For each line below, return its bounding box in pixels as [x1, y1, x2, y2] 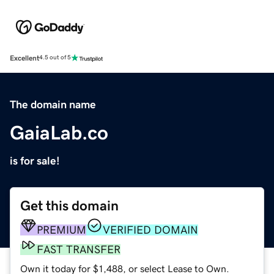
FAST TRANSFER [37, 243, 120, 255]
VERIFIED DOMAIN [103, 224, 198, 235]
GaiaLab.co [10, 122, 108, 143]
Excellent [10, 54, 39, 62]
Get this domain [20, 198, 119, 213]
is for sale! [10, 155, 60, 166]
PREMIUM [37, 224, 86, 235]
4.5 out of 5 [39, 54, 71, 61]
